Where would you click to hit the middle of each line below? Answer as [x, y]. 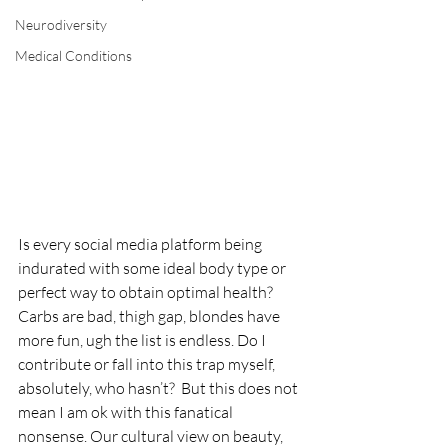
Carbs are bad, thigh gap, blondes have [150, 315]
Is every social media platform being [141, 243]
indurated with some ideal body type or [153, 267]
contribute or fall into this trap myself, [148, 363]
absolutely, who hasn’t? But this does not [159, 387]
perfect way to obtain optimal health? [147, 291]
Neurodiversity [61, 24]
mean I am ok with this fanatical [127, 411]
